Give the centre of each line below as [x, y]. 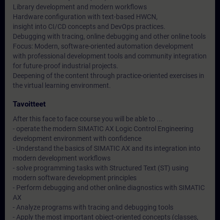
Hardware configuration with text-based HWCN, [85, 17]
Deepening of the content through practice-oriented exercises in [109, 76]
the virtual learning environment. [62, 85]
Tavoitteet [29, 104]
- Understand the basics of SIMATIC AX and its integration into [107, 148]
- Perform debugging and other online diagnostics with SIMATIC [109, 188]
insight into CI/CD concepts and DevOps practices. [89, 27]
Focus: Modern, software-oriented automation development [103, 46]
